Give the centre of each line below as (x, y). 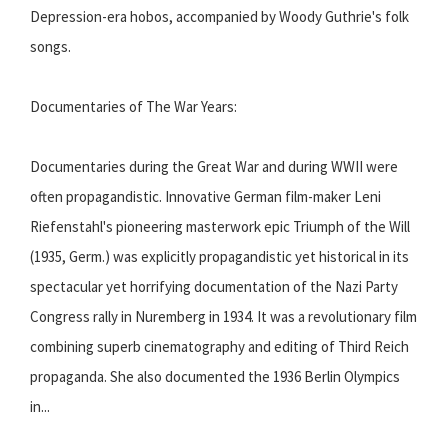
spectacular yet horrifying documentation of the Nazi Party (214, 287)
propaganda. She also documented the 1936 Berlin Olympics (215, 377)
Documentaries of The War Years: (133, 107)
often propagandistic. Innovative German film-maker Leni (205, 197)
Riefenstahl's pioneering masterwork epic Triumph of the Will (220, 227)
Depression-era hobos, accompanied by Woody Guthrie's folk (219, 17)
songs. (50, 47)
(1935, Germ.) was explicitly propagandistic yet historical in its (219, 257)
